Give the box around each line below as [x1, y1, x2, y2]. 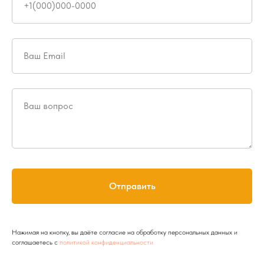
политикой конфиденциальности [60, 237, 153, 246]
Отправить [108, 180, 156, 192]
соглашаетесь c [12, 237, 60, 246]
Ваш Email [24, 50, 65, 61]
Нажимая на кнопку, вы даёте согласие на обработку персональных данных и [12, 227, 237, 236]
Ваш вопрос [24, 100, 73, 111]
